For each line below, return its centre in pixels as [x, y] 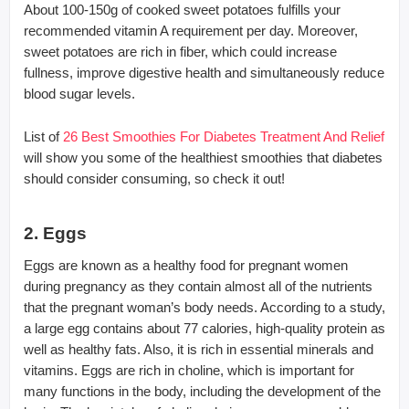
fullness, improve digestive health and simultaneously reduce [204, 72]
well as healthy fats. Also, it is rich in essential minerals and [199, 349]
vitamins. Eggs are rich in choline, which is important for [189, 370]
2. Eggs [55, 233]
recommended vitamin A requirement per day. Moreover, [191, 30]
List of [43, 136]
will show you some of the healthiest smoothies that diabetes [203, 157]
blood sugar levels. [79, 93]
